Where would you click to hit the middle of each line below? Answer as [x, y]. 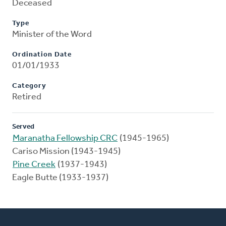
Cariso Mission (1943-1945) [66, 152]
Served [23, 127]
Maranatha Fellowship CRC [65, 139]
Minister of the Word [52, 35]
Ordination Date [42, 55]
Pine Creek [34, 165]
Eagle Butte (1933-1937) [60, 178]
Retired [27, 97]
